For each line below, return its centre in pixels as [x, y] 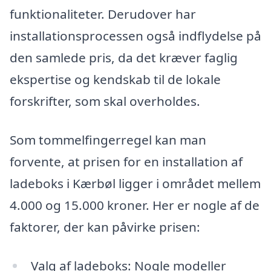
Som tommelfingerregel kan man [108, 140]
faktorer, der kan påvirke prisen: [105, 227]
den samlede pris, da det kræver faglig [124, 58]
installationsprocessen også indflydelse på [135, 36]
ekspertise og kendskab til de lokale [115, 80]
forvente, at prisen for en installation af [126, 162]
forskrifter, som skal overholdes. [105, 101]
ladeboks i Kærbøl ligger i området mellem [135, 184]
